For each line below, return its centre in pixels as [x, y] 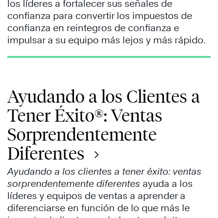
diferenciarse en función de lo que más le [99, 208]
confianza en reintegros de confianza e [93, 27]
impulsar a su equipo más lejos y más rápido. [106, 40]
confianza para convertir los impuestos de [100, 15]
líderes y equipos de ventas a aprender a [96, 195]
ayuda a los [166, 183]
